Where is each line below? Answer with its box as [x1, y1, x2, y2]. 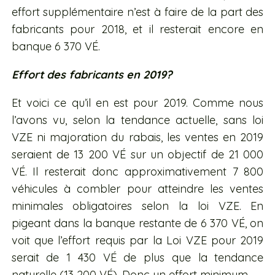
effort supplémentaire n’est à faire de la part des [11, 5, 264, 20]
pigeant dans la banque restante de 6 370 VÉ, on [11, 216, 264, 231]
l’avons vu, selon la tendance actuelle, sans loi [11, 113, 264, 128]
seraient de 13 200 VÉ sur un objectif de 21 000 [11, 147, 264, 162]
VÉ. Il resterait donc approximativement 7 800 [11, 165, 264, 179]
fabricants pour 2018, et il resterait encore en [11, 22, 264, 37]
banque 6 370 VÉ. [11, 39, 100, 54]
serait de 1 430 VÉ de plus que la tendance [11, 250, 264, 265]
